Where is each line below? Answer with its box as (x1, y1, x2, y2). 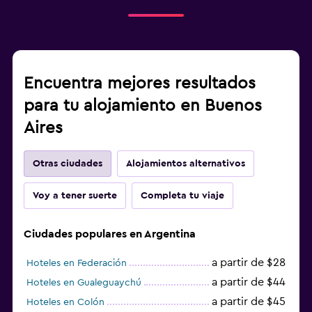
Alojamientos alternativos (126, 158, 245, 169)
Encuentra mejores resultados (24, 75, 256, 92)
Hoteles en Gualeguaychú (26, 277, 141, 288)
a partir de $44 (212, 276, 286, 288)
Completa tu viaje (141, 190, 224, 201)
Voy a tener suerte (33, 190, 117, 201)
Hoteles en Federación (26, 258, 127, 268)
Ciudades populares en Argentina (24, 228, 196, 240)
